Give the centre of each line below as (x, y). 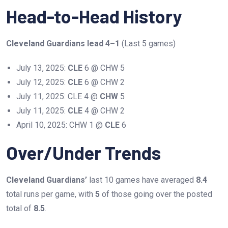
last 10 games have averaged (141, 180)
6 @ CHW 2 (104, 82)
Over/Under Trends (83, 152)
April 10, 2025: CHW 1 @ (61, 125)
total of (20, 208)
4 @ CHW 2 (104, 110)
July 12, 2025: (42, 82)
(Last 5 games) (148, 43)
